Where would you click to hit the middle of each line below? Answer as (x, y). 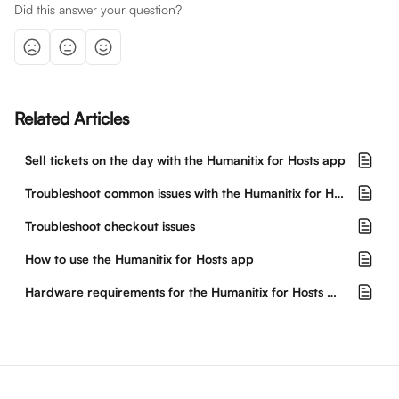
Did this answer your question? (98, 9)
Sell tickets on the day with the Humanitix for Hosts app (185, 160)
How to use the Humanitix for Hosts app (139, 259)
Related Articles (72, 118)
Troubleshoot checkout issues (110, 226)
